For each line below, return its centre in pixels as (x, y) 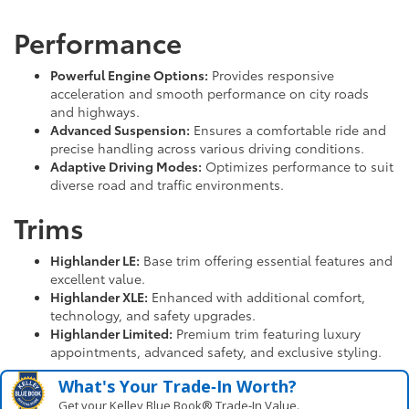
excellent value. (98, 279)
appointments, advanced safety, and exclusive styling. (216, 352)
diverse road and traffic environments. (167, 185)
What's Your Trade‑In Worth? (178, 387)
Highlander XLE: (99, 297)
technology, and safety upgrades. (153, 315)
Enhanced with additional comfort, (257, 297)
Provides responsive (271, 75)
